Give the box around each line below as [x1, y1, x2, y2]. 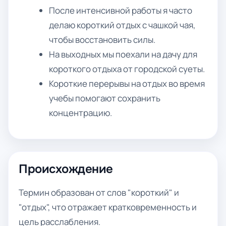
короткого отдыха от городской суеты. [49, 63, 205, 75]
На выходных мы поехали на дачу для [49, 48, 198, 60]
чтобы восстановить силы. [49, 34, 156, 45]
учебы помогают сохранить [49, 92, 161, 104]
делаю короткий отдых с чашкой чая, [49, 19, 196, 31]
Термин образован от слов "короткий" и [19, 187, 179, 198]
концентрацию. [49, 107, 112, 119]
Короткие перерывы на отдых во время [49, 78, 205, 89]
